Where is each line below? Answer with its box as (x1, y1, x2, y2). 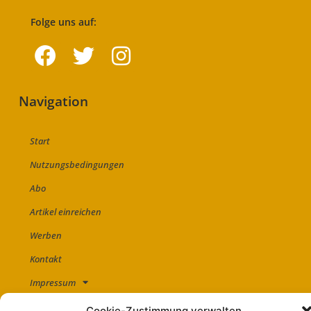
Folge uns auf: (31, 15, 97, 29)
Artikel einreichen (30, 205, 102, 218)
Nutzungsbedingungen (30, 158, 125, 171)
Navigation (19, 92, 89, 110)
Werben (30, 228, 62, 242)
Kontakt (30, 252, 62, 265)
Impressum (30, 276, 76, 289)
